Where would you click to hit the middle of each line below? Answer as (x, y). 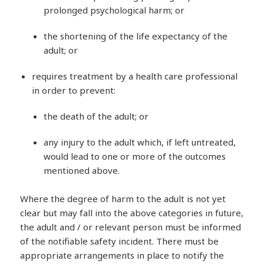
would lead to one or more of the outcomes (135, 156)
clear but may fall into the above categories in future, (132, 212)
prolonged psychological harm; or (114, 10)
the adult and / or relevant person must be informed (131, 227)
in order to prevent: (74, 90)
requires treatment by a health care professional (135, 76)
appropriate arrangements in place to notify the (122, 255)
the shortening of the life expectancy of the (136, 36)
